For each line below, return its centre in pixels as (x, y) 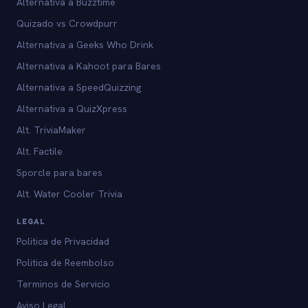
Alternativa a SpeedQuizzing (79, 87)
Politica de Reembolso (65, 262)
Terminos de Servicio (63, 284)
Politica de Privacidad (63, 241)
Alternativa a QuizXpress (72, 108)
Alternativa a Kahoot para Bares (89, 66)
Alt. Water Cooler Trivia (69, 194)
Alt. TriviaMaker (51, 130)
